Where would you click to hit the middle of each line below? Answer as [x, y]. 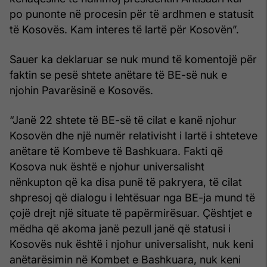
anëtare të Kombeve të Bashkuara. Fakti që [116, 151]
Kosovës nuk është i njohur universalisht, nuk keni [131, 244]
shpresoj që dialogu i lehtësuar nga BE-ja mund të [132, 197]
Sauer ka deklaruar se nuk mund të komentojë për [133, 59]
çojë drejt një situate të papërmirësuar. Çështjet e [131, 213]
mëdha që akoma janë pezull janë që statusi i [120, 228]
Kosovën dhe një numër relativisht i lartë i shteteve [133, 135]
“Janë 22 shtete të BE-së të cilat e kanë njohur [123, 120]
